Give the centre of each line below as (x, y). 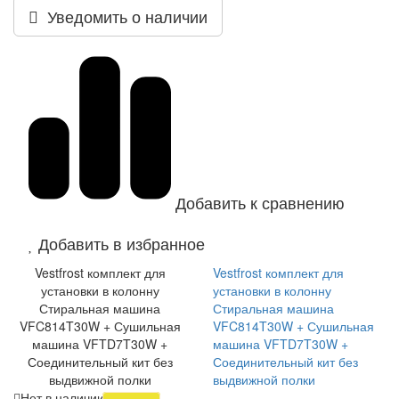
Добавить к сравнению (260, 203)
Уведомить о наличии (123, 16)
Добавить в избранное (122, 244)
